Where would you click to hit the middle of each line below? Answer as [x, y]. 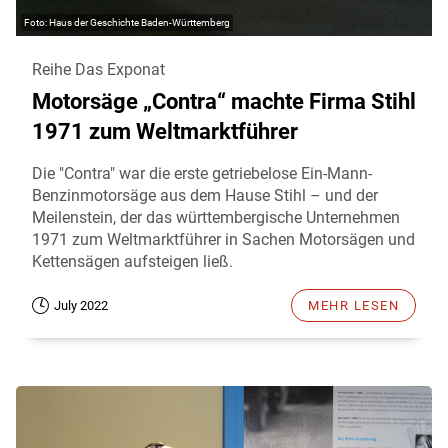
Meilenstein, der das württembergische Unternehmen [216, 217]
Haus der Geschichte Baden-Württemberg [139, 22]
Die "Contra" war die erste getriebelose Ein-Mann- [202, 173]
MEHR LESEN [353, 305]
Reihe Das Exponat [98, 69]
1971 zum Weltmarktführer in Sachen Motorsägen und [223, 239]
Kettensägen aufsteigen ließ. [132, 261]
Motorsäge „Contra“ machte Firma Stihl [224, 101]
